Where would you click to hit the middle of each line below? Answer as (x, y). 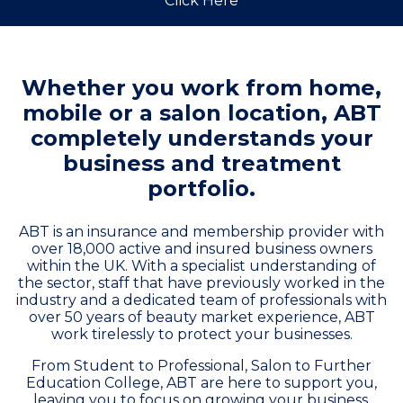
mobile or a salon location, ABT (201, 113)
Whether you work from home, (201, 88)
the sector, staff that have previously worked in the (201, 283)
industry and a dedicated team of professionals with (201, 300)
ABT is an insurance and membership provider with (201, 232)
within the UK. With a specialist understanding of (201, 266)
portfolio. (201, 188)
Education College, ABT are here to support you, (201, 383)
